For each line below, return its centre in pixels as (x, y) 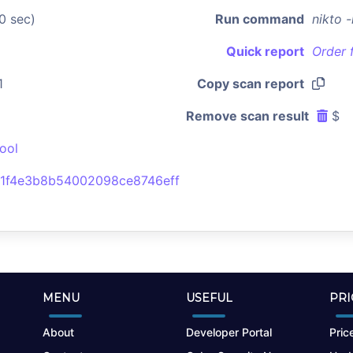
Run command (260, 19)
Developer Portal (229, 332)
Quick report (265, 51)
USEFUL (209, 298)
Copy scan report (251, 84)
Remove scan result (247, 116)
